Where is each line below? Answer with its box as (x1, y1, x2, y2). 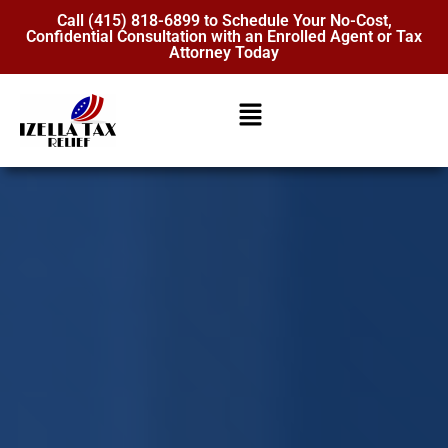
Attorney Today (169, 43, 279, 62)
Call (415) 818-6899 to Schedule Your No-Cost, (56, 11, 392, 30)
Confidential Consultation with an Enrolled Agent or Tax (26, 27, 422, 46)
